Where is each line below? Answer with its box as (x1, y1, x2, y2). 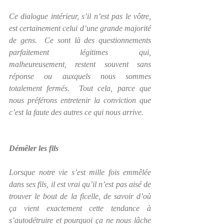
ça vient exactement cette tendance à (9, 204, 151, 212)
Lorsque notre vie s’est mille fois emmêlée (9, 168, 151, 176)
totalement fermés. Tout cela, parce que (9, 84, 151, 92)
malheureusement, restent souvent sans (9, 60, 151, 68)
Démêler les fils (9, 144, 58, 152)
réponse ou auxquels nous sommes (9, 72, 151, 80)
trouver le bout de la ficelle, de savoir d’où (9, 192, 151, 200)
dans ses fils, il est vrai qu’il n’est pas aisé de (9, 180, 151, 188)
